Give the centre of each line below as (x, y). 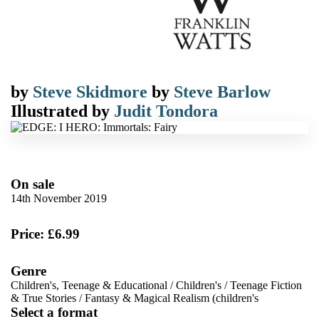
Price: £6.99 (45, 234)
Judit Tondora (166, 111)
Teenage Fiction (266, 285)
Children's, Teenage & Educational (89, 285)
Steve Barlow (222, 92)
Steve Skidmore (90, 92)
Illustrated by (62, 111)
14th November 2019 (59, 198)
